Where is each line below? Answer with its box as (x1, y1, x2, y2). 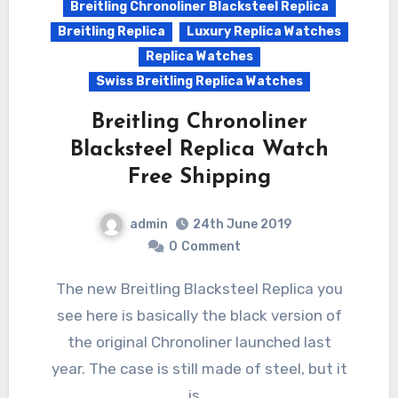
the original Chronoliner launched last (67, 333, 331, 352)
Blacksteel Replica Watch (69, 139, 329, 161)
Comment (180, 239, 241, 255)
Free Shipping (127, 166, 271, 188)
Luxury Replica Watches (186, 23, 341, 39)
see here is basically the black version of (56, 306, 342, 325)
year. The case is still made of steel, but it (51, 360, 347, 378)
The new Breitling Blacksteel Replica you (55, 280, 66, 298)
